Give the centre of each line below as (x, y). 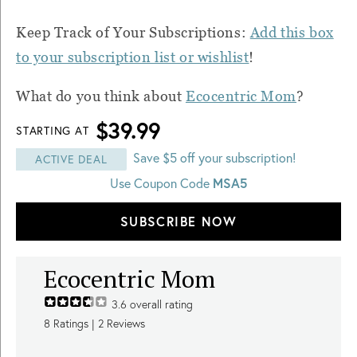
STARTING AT (53, 130)
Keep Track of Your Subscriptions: (133, 32)
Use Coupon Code (161, 182)
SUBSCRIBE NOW (178, 221)
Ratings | (74, 323)
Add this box (292, 32)
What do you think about (101, 96)
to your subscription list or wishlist (133, 57)
